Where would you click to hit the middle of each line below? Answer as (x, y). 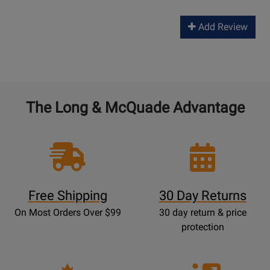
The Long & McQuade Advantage (135, 108)
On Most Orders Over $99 (67, 213)
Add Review (222, 27)
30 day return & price (202, 213)
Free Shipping (67, 196)
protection (202, 227)
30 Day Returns (202, 196)
